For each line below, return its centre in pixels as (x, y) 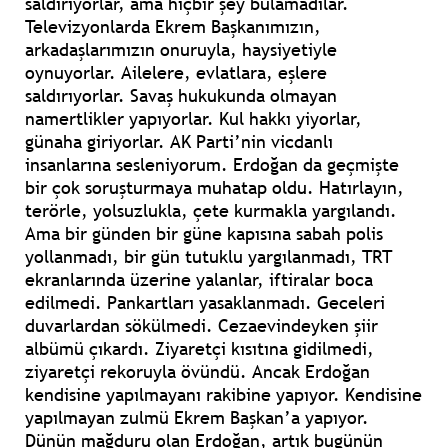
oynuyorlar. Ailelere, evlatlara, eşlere (176, 73)
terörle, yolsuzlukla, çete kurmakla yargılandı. (211, 211)
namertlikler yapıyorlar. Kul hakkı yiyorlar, (193, 119)
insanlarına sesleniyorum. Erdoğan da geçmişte (212, 165)
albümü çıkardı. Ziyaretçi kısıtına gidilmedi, (199, 349)
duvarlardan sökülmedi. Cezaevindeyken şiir (201, 326)
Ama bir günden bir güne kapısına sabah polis (204, 234)
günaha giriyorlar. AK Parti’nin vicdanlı (179, 142)
